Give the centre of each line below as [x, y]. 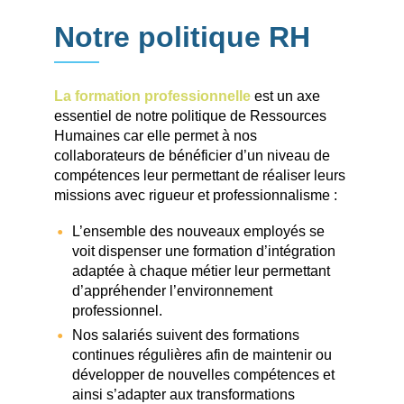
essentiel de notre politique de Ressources [190, 116]
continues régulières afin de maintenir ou [202, 355]
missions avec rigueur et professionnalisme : [196, 196]
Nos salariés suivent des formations [186, 335]
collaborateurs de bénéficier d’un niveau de [192, 156]
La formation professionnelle [152, 96]
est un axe [285, 96]
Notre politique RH [182, 37]
